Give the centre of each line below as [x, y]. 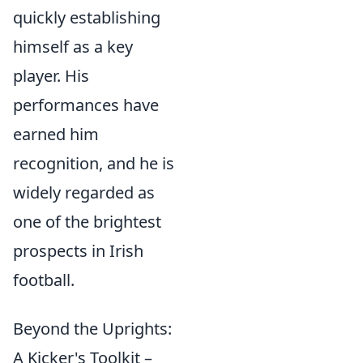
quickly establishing [87, 17]
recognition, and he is [94, 163]
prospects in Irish [78, 251]
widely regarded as [84, 192]
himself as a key [73, 47]
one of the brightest [87, 222]
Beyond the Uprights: [92, 329]
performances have [86, 105]
